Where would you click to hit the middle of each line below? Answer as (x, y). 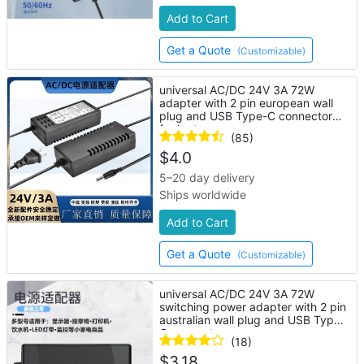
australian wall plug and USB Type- (253, 320)
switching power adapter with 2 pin (253, 307)
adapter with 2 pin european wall (247, 103)
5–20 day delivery (208, 178)
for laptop (186, 129)
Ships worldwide (203, 195)
